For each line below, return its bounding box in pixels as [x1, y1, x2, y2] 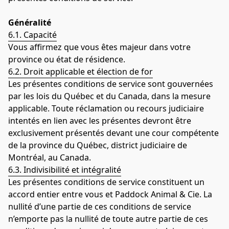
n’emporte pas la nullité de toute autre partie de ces [8, 213, 208, 224]
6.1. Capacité [8, 29, 57, 40]
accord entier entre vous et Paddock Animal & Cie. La [8, 188, 212, 200]
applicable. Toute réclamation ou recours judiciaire [8, 102, 204, 114]
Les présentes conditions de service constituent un [8, 176, 204, 188]
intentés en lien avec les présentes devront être [8, 114, 191, 126]
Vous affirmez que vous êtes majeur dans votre [8, 41, 191, 53]
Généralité [8, 16, 51, 28]
